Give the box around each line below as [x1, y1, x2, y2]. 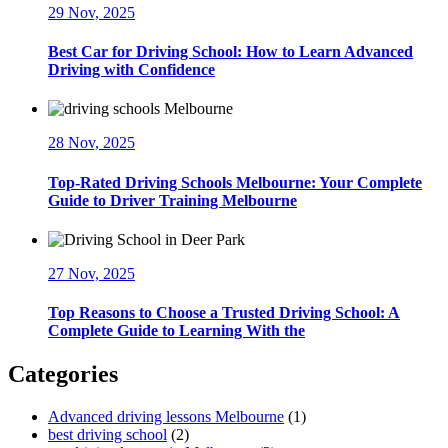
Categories [8, 361, 118, 388]
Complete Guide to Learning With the [48, 322, 305, 340]
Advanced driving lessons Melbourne [48, 408, 284, 426]
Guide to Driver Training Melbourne [48, 191, 297, 209]
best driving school [48, 426, 167, 444]
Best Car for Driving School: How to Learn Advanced [48, 43, 413, 61]
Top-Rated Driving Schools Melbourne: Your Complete [48, 173, 422, 191]
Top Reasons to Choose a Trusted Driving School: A [48, 304, 400, 322]
